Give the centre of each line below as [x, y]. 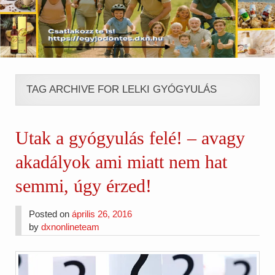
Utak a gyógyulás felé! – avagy [130, 138]
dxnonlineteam [71, 227]
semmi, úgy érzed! [84, 186]
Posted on [51, 214]
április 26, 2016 [102, 214]
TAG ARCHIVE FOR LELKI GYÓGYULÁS [121, 90]
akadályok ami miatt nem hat [122, 162]
